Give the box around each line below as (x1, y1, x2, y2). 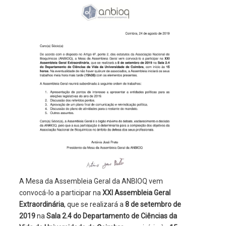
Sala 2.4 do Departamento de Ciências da (46, 212, 177, 220)
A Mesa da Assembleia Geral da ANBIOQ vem (19, 177, 163, 186)
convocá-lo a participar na (19, 189, 102, 197)
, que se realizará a (64, 200, 125, 209)
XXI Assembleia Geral (102, 189, 171, 197)
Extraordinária (19, 200, 64, 209)
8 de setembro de (125, 200, 181, 209)
